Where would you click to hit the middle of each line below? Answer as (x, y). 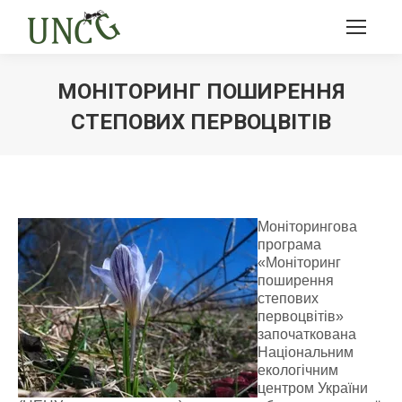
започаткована (307, 334)
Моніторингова (307, 227)
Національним (306, 352)
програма (289, 245)
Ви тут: (223, 146)
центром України (313, 388)
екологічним (298, 370)
